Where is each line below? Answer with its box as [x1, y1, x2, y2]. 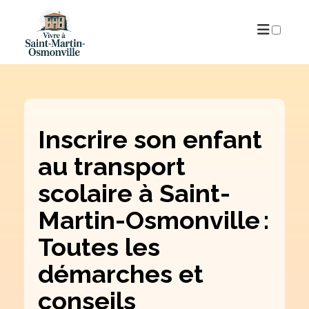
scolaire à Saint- [38, 178, 230, 208]
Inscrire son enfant [38, 124, 262, 154]
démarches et [38, 259, 203, 288]
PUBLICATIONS [123, 44, 186, 57]
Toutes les [38, 232, 160, 261]
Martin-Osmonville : [38, 205, 269, 235]
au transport [38, 151, 186, 181]
